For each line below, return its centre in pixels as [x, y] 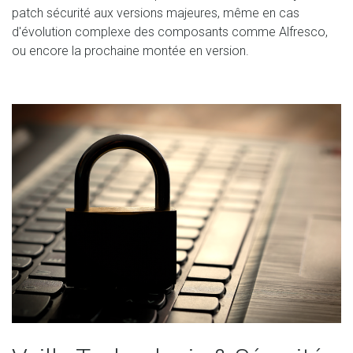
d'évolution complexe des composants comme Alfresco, [170, 32]
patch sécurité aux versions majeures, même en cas [156, 13]
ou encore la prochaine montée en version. [130, 50]
